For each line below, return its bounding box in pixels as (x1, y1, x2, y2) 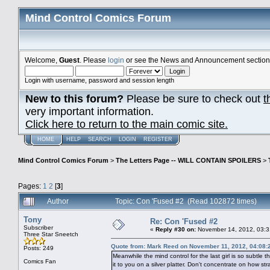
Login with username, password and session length (25, 77, 174, 84)
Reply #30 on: (155, 225, 196, 233)
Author (47, 196, 69, 205)
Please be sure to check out (124, 93, 263, 105)
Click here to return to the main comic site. (25, 118, 228, 130)
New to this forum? (25, 93, 124, 105)
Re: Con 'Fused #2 (150, 216, 218, 226)
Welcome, (25, 56, 59, 64)
